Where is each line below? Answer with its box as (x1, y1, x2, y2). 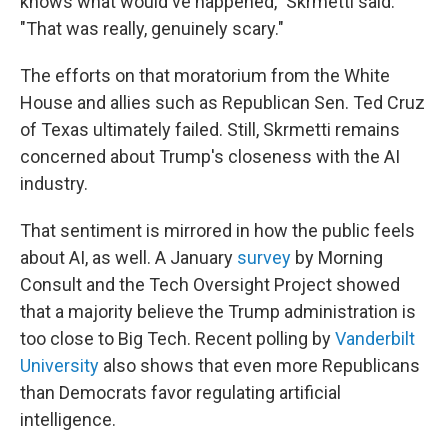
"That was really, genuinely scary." (20, 18, 284, 39)
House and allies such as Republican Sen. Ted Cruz (20, 92, 425, 113)
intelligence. (20, 409, 116, 430)
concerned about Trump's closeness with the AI (20, 146, 400, 167)
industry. (20, 173, 88, 194)
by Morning (291, 247, 383, 268)
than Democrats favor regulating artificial (20, 382, 341, 403)
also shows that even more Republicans (99, 355, 420, 376)
